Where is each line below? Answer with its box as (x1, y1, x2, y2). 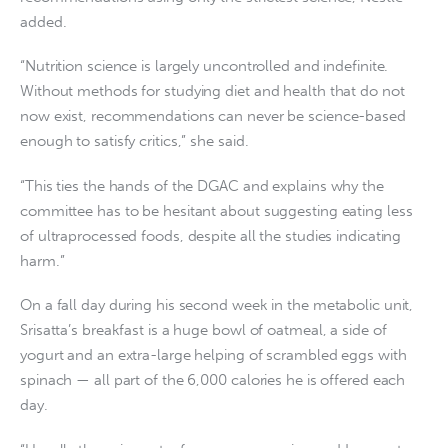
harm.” (20, 251, 65, 270)
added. (20, 12, 67, 31)
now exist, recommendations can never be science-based (20, 107, 406, 126)
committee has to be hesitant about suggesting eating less (20, 201, 413, 220)
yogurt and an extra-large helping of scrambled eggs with (20, 346, 407, 365)
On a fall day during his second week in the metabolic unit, (20, 296, 414, 315)
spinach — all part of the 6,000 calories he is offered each (20, 371, 406, 390)
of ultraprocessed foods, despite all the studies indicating (20, 226, 402, 245)
